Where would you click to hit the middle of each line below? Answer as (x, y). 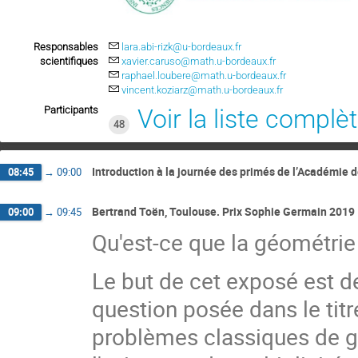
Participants (71, 109)
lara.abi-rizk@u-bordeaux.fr (182, 46)
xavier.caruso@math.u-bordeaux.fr (199, 61)
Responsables (66, 46)
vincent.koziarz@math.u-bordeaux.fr (203, 89)
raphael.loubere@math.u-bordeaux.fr (204, 75)
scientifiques (69, 61)
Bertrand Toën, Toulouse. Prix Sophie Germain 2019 (223, 212)
